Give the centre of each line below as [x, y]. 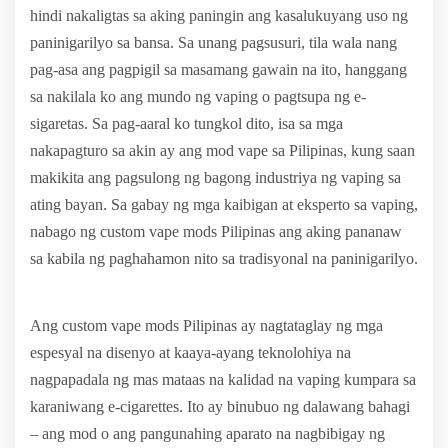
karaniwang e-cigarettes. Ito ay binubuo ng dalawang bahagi [220, 406]
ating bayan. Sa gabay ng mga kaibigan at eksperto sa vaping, [224, 204]
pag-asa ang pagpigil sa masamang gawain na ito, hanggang [218, 69]
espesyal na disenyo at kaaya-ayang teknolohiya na [190, 352]
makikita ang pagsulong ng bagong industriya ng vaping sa [215, 177]
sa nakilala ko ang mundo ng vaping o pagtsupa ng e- [198, 96]
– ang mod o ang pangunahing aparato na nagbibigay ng [207, 433]
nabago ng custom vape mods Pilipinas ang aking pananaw [216, 231]
